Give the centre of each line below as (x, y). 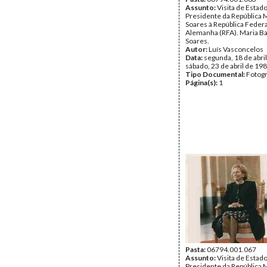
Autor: (197, 49)
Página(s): (202, 83)
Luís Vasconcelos (236, 49)
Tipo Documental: (216, 74)
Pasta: (196, 249)
